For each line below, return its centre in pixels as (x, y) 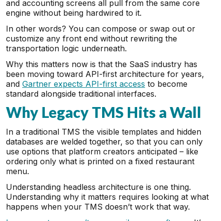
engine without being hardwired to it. (75, 13)
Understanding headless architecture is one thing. (98, 187)
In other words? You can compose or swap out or (101, 29)
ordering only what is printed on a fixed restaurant (100, 161)
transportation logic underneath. (66, 48)
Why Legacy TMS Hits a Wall (104, 112)
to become (166, 84)
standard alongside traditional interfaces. (82, 94)
